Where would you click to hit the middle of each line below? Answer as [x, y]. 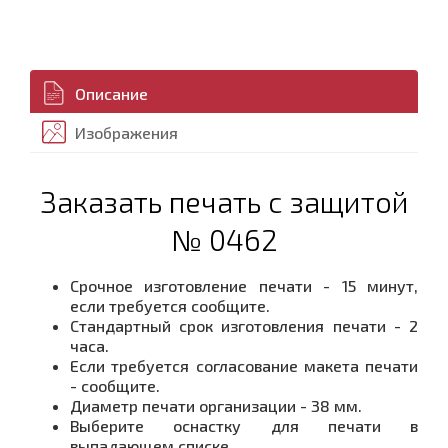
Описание [111, 93]
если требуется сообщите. [170, 305]
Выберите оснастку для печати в [244, 425]
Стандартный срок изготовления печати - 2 [244, 325]
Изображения [126, 132]
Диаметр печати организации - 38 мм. [216, 405]
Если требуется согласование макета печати [244, 365]
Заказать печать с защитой [224, 201]
